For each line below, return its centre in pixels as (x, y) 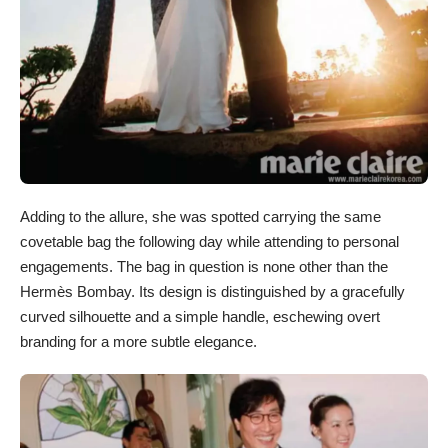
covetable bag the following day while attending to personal (209, 242)
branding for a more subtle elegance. (138, 342)
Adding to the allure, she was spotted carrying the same (200, 217)
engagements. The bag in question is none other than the (204, 267)
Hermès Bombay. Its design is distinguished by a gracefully (212, 292)
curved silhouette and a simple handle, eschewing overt (200, 317)
